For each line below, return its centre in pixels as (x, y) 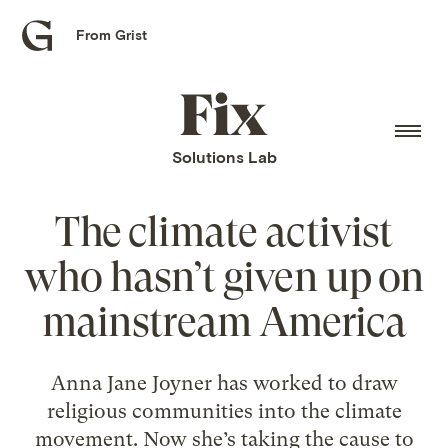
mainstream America (224, 321)
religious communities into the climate (224, 410)
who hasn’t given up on (224, 276)
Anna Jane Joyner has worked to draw (224, 382)
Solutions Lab (224, 157)
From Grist (112, 34)
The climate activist (224, 231)
